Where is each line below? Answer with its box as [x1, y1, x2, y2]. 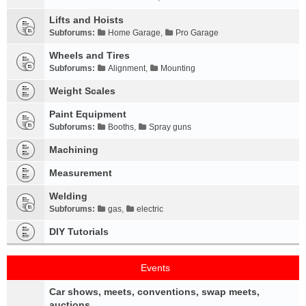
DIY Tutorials [49, 226, 109, 237]
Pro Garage [176, 28, 219, 38]
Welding [49, 191, 87, 201]
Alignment [108, 64, 145, 73]
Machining [49, 144, 98, 155]
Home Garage [108, 28, 161, 38]
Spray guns [149, 122, 191, 132]
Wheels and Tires [49, 50, 130, 61]
